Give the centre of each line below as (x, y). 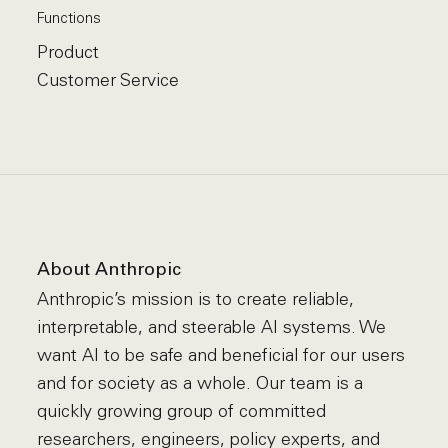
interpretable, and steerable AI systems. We (212, 327)
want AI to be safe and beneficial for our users (221, 355)
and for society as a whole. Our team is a (200, 383)
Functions (69, 18)
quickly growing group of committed (182, 411)
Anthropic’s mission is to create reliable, (196, 299)
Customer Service (108, 80)
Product (68, 52)
